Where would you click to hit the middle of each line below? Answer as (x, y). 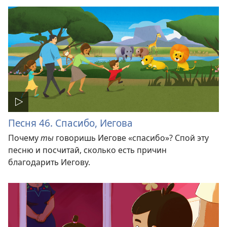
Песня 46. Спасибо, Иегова (70, 123)
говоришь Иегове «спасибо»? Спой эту (132, 138)
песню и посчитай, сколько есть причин (87, 150)
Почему (24, 138)
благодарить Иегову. (49, 162)
